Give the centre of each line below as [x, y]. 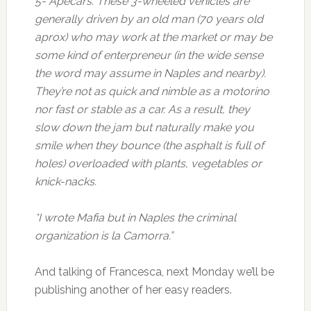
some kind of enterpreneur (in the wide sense [149, 55]
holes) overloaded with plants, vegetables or [148, 163]
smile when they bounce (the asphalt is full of [149, 145]
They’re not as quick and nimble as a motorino [152, 91]
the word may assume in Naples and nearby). [150, 73]
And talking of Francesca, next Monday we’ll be [154, 272]
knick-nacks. [65, 182]
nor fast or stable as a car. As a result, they [142, 109]
